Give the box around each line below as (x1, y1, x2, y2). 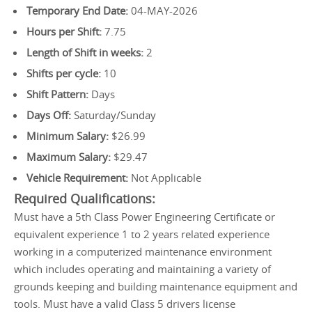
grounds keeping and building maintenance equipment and (14, 279, 297, 293)
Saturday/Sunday (74, 108, 156, 122)
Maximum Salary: (26, 150, 114, 164)
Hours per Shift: (26, 24, 104, 38)
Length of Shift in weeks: (26, 45, 146, 59)
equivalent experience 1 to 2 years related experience (14, 227, 270, 241)
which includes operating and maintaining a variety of (14, 262, 271, 276)
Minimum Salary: (26, 129, 111, 143)
